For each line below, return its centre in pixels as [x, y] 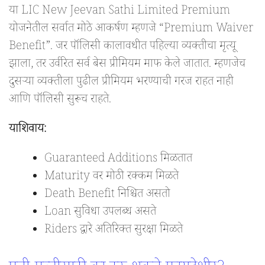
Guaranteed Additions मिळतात [118, 160]
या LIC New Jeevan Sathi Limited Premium [119, 12]
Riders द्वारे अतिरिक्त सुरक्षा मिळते [114, 231]
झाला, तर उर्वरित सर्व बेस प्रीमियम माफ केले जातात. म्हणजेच [127, 65]
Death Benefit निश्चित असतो [107, 195]
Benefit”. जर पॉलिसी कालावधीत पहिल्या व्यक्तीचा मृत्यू [122, 48]
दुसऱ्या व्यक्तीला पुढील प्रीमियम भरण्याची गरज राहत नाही [121, 83]
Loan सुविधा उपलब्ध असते [100, 213]
